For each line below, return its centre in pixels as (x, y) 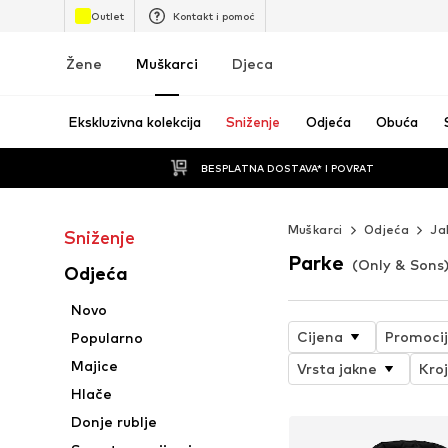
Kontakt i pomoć (214, 15)
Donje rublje (114, 421)
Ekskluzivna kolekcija (134, 122)
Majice (95, 365)
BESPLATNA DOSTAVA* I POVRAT (287, 167)
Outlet (107, 15)
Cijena (319, 336)
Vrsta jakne (336, 368)
